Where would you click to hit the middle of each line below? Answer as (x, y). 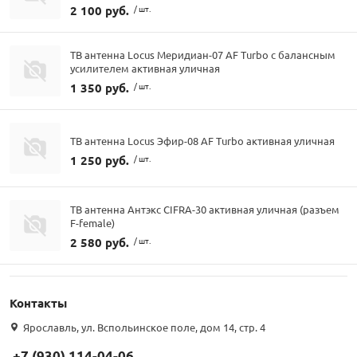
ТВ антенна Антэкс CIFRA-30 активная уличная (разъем (205, 210)
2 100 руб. (100, 11)
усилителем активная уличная (145, 69)
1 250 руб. (100, 160)
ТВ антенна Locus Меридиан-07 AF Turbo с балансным (203, 55)
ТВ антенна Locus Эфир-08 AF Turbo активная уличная (202, 140)
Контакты (38, 303)
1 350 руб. (100, 88)
